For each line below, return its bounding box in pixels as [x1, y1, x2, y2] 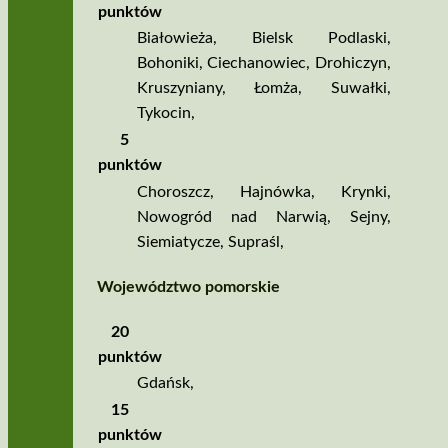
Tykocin [136, 105, 191, 122]
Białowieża [136, 30, 213, 47]
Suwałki [330, 80, 387, 97]
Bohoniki [136, 55, 199, 72]
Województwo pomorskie [96, 278, 280, 295]
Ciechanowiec [207, 55, 307, 72]
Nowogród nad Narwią [136, 208, 327, 225]
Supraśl [227, 233, 280, 250]
